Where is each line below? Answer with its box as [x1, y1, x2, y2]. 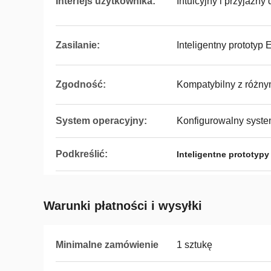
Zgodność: [56, 79, 106, 90]
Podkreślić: [56, 149, 108, 159]
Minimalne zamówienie [56, 240, 158, 250]
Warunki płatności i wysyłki [44, 199, 202, 212]
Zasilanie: [56, 40, 100, 50]
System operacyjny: [56, 116, 147, 126]
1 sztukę [177, 240, 212, 250]
